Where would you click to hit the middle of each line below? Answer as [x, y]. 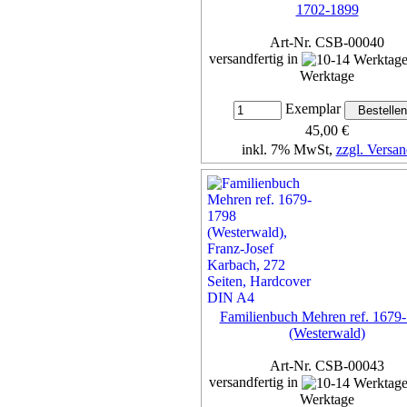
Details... [327, 183]
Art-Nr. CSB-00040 [327, 42]
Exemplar [313, 109]
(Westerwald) [327, 333]
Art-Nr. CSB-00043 [327, 365]
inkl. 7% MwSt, [288, 150]
